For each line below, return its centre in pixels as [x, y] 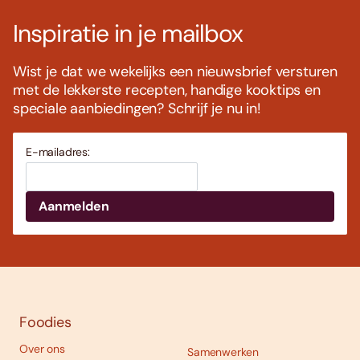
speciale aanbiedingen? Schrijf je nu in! [137, 109]
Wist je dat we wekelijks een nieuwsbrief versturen [176, 72]
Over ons [42, 349]
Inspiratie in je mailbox [128, 34]
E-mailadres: [58, 152]
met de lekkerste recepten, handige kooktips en [167, 90]
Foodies [45, 323]
